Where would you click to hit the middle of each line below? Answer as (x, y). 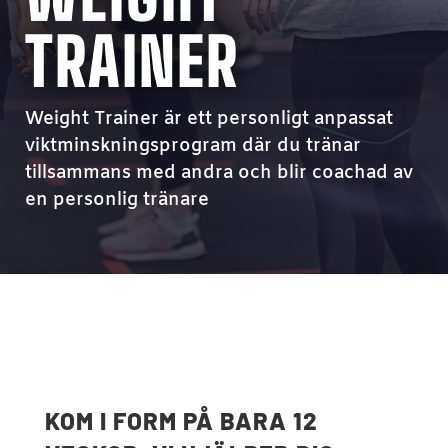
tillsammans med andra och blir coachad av (218, 173)
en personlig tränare (116, 200)
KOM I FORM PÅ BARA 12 (181, 420)
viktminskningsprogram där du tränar (192, 146)
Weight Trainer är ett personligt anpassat (208, 119)
